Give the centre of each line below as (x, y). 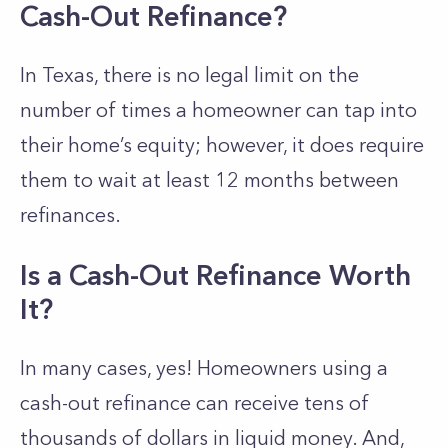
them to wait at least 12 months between (209, 180)
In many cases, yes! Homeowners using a (204, 368)
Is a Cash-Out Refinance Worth (215, 275)
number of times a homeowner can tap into (218, 110)
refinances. (70, 215)
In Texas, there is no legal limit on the (189, 75)
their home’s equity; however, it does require (222, 145)
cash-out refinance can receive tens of (194, 403)
